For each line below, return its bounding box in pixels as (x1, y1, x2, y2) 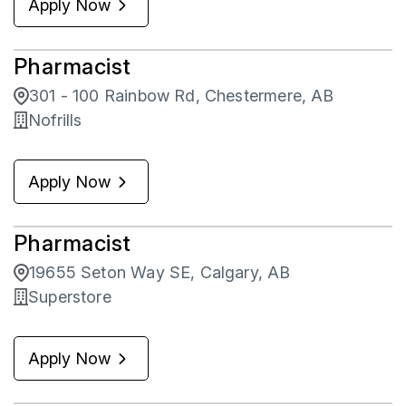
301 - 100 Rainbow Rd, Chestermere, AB (29, 86, 334, 106)
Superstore (28, 287, 111, 307)
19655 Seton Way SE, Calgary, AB (29, 263, 291, 283)
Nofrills (28, 111, 82, 130)
